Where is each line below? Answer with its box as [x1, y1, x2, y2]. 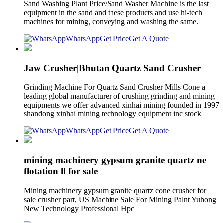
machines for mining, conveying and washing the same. [24, 17, 198, 26]
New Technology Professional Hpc [24, 204, 136, 213]
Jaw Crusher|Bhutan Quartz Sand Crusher [24, 62, 201, 73]
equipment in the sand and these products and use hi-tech [24, 8, 202, 17]
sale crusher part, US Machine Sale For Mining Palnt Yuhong [24, 195, 216, 204]
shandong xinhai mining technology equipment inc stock [24, 110, 203, 118]
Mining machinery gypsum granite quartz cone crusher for [24, 186, 206, 195]
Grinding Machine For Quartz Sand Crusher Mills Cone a [24, 83, 205, 92]
